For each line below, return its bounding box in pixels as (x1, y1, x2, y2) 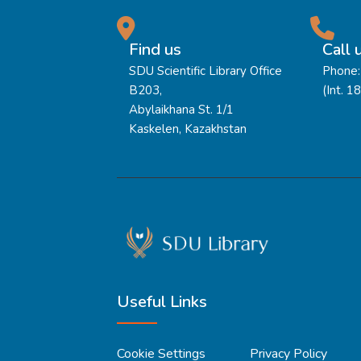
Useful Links (117, 291, 207, 313)
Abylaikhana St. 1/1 (129, 101, 234, 118)
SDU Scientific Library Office (129, 62, 282, 79)
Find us (129, 38, 181, 60)
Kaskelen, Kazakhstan (129, 120, 247, 137)
